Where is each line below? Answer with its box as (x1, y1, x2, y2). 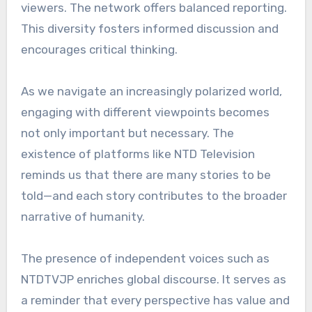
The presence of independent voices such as (20, 251, 270, 266)
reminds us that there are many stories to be (20, 168, 271, 182)
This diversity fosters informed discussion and (20, 22, 279, 36)
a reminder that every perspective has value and (20, 293, 290, 308)
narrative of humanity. (20, 210, 145, 224)
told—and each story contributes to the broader (20, 189, 287, 203)
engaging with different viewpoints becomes (20, 105, 270, 120)
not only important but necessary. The (20, 126, 234, 141)
